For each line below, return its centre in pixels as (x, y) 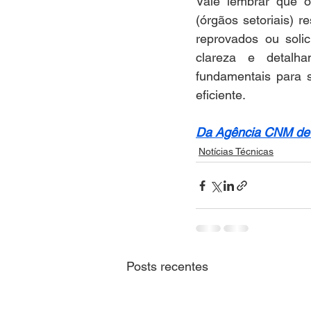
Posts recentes (167, 266)
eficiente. (222, 95)
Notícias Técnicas (236, 151)
